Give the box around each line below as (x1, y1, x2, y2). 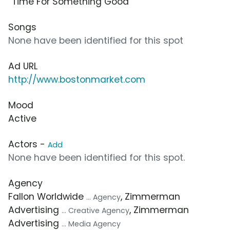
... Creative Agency (62, 205, 129, 216)
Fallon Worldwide (8, 190, 86, 203)
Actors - (8, 138, 48, 151)
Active (8, 112, 36, 125)
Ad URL (8, 60, 37, 73)
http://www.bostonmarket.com (8, 73, 145, 86)
